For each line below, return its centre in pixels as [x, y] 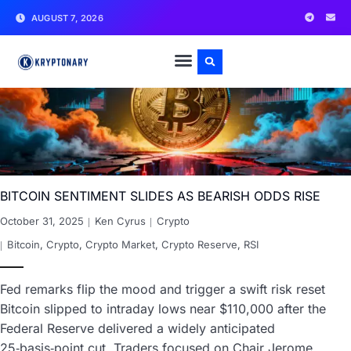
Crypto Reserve [199, 244]
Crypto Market [120, 244]
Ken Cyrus [120, 221]
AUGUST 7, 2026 [67, 18]
